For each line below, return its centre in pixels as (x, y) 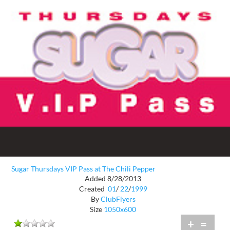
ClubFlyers (118, 199)
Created (92, 188)
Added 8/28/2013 (113, 178)
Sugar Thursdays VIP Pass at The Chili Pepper (83, 169)
